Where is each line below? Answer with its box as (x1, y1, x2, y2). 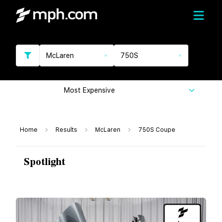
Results (55, 126, 77, 133)
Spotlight (24, 154, 65, 170)
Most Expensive (64, 86, 115, 94)
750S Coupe (138, 126, 175, 133)
